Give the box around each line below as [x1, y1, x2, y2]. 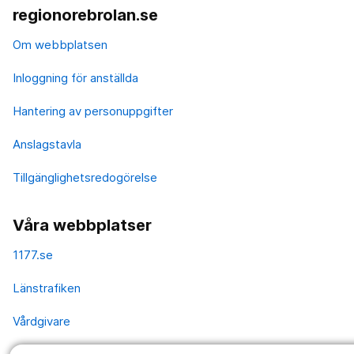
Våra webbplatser [13, 215, 152, 235]
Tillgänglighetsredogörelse [13, 169, 157, 185]
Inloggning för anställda [13, 70, 138, 85]
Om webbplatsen [13, 36, 107, 52]
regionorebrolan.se [13, 5, 158, 24]
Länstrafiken [13, 280, 81, 296]
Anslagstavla [13, 136, 81, 152]
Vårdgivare [13, 313, 70, 329]
